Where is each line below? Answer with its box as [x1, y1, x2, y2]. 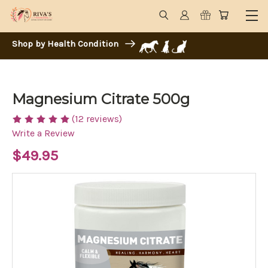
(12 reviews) [72, 113, 122, 125]
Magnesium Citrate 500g [12, 90, 190, 108]
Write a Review [12, 127, 75, 139]
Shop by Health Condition [12, 38, 121, 49]
